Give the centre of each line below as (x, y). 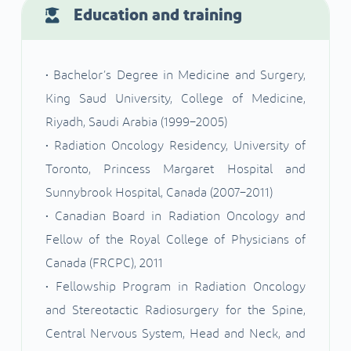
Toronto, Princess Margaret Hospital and (175, 170)
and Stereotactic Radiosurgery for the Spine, (175, 311)
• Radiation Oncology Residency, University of (175, 146)
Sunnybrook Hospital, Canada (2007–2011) (159, 193)
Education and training (157, 16)
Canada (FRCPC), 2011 (104, 264)
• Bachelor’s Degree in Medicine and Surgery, (175, 76)
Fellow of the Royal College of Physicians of (175, 240)
